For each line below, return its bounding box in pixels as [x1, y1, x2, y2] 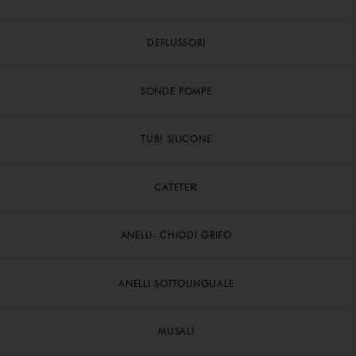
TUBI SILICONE [141, 133, 212, 145]
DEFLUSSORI [147, 37, 206, 49]
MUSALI [158, 325, 195, 338]
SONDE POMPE [140, 84, 212, 97]
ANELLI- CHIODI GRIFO [120, 229, 232, 242]
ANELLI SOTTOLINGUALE [118, 277, 234, 289]
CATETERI [154, 180, 199, 193]
